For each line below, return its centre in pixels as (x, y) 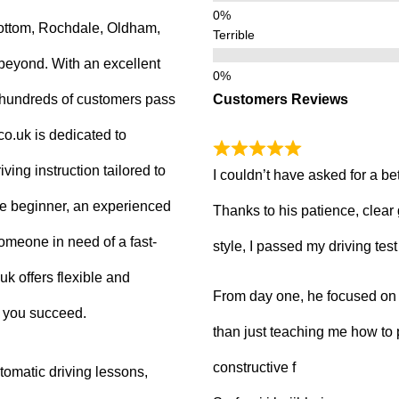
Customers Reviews (281, 99)
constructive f (254, 368)
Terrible (234, 34)
